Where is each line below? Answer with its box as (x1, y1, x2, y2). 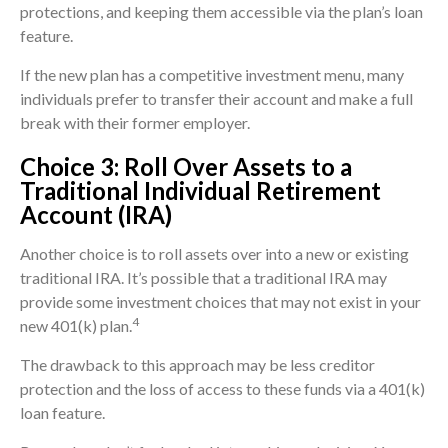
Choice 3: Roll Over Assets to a (20, 152, 352, 182)
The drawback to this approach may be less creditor (20, 355, 375, 375)
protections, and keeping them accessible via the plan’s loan (20, 2, 423, 22)
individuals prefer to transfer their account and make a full (20, 89, 413, 109)
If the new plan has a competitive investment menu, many (20, 65, 404, 85)
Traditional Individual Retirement (20, 176, 381, 206)
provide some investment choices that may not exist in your (20, 292, 421, 312)
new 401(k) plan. (20, 316, 132, 336)
